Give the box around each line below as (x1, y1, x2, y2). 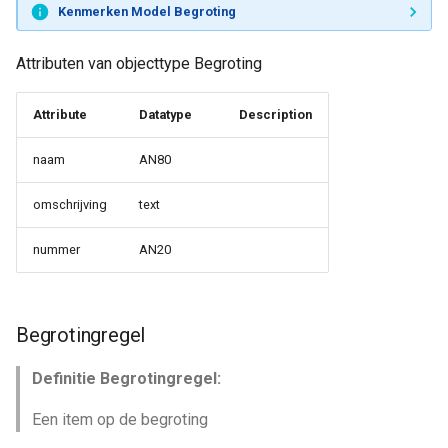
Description (239, 107, 312, 122)
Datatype (139, 107, 192, 122)
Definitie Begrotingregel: (32, 369, 221, 388)
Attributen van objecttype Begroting (16, 54, 262, 73)
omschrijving (33, 197, 107, 212)
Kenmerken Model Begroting (57, 3, 236, 19)
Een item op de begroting (32, 410, 208, 429)
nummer (33, 242, 80, 257)
